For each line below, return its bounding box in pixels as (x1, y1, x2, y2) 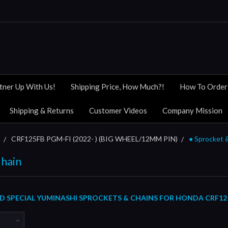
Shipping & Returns (10, 105, 74, 115)
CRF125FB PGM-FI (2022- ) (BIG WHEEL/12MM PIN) (11, 134, 178, 143)
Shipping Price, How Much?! (71, 81, 164, 91)
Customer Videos (89, 105, 147, 115)
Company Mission (162, 105, 222, 115)
